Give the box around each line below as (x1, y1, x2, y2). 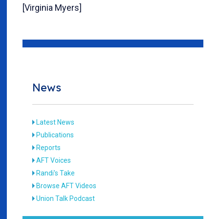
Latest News (36, 118, 75, 126)
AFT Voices (36, 156, 71, 164)
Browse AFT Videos (36, 181, 97, 190)
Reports (36, 143, 61, 152)
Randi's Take (36, 169, 75, 177)
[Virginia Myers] (22, 2, 82, 13)
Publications (36, 131, 74, 139)
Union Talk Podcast (36, 194, 95, 202)
